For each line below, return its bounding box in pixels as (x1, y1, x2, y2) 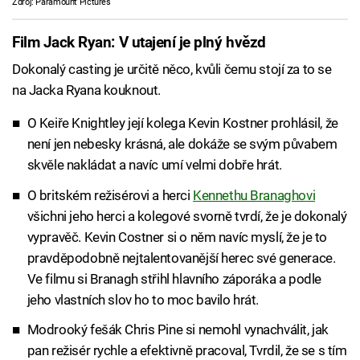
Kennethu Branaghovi (193, 186, 316, 203)
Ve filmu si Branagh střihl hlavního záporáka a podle (27, 270, 321, 287)
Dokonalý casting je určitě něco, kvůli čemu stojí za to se (12, 61, 332, 78)
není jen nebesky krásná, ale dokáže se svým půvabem (27, 136, 337, 153)
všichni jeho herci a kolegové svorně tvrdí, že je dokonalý (27, 207, 347, 224)
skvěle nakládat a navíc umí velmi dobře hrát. (27, 157, 282, 174)
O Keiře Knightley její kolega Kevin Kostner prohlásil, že (27, 115, 338, 132)
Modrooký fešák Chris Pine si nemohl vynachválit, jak (27, 321, 329, 337)
